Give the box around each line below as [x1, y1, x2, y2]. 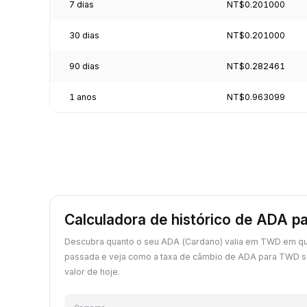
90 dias [69, 60, 99, 71]
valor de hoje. [64, 266, 120, 277]
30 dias [69, 29, 99, 40]
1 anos [69, 91, 97, 102]
